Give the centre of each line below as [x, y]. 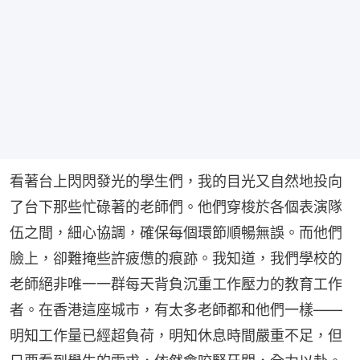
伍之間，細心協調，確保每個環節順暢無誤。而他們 [176, 233]
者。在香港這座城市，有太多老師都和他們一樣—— [176, 310]
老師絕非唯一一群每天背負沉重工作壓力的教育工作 [176, 284]
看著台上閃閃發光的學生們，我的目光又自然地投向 [176, 182]
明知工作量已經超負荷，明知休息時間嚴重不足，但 [176, 336]
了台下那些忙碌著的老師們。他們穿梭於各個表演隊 [176, 207]
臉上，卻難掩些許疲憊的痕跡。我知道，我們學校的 [176, 259]
